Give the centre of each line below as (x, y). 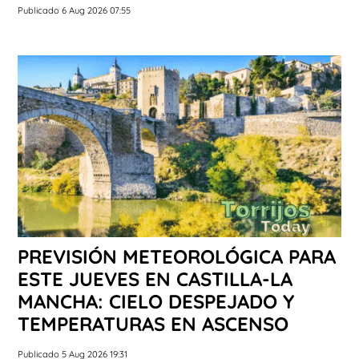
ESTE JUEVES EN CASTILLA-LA (155, 279)
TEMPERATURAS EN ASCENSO (153, 324)
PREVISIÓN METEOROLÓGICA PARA (177, 257)
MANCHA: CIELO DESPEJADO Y (156, 302)
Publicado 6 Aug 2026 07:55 (74, 11)
